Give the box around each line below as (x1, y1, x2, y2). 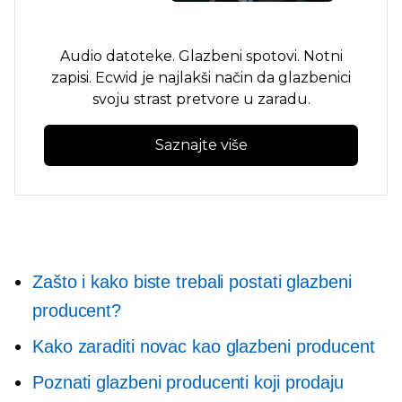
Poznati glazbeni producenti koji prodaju (32, 372, 344, 392)
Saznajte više (154, 136, 248, 153)
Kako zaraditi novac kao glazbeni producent (32, 336, 375, 356)
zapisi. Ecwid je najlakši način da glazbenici (51, 69, 351, 86)
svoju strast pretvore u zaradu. (92, 91, 310, 108)
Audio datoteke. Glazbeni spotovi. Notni (59, 48, 343, 65)
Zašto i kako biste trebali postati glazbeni (32, 272, 352, 292)
